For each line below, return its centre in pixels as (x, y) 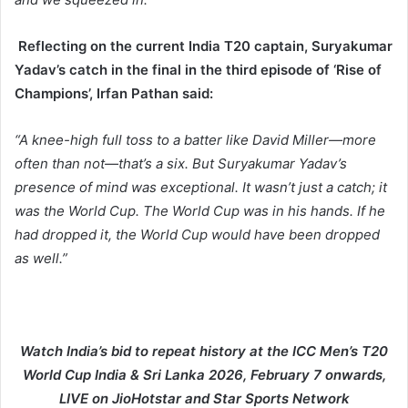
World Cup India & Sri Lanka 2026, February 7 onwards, (204, 375)
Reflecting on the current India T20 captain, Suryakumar (205, 46)
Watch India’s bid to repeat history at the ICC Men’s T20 (204, 352)
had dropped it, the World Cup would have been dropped (197, 235)
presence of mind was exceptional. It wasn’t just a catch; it (201, 188)
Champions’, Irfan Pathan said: (114, 94)
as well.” (41, 259)
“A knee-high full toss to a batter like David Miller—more (195, 140)
